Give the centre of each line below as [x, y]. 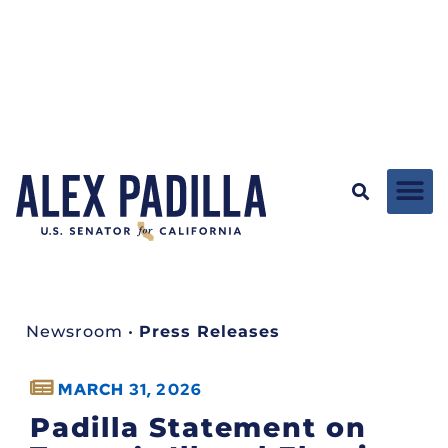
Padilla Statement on [198, 427]
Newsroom [74, 331]
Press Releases [209, 331]
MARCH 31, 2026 [130, 389]
